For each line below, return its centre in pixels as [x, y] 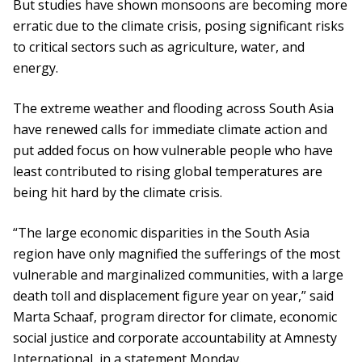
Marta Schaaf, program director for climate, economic [175, 317]
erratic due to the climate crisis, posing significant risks [179, 26]
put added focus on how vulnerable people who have [173, 151]
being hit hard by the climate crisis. [118, 193]
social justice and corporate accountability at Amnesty [175, 338]
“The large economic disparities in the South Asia [161, 233]
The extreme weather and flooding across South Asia [173, 109]
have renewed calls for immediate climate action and [170, 130]
